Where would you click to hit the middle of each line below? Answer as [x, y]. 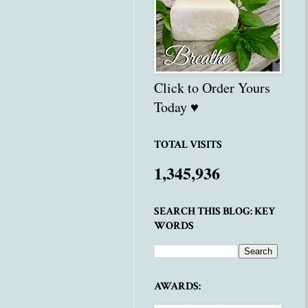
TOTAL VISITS [188, 145]
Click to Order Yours [212, 88]
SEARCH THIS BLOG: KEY [214, 212]
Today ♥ [176, 107]
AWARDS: [177, 287]
